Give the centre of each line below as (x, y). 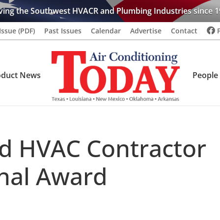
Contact (184, 30)
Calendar (106, 30)
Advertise (146, 30)
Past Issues (63, 30)
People (206, 75)
